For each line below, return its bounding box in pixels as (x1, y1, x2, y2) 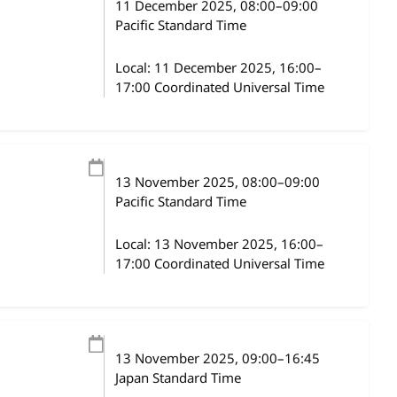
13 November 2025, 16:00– (153, 235, 323, 254)
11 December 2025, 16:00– (153, 58, 322, 78)
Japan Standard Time (114, 369, 241, 388)
